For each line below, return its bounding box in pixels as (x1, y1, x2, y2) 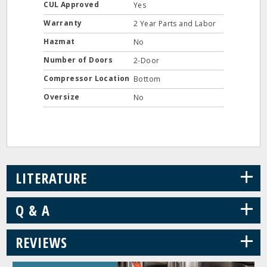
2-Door (133, 55, 160, 66)
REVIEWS (15, 232, 68, 252)
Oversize (44, 92, 82, 102)
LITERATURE (15, 168, 88, 188)
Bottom (133, 74, 161, 84)
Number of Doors (44, 55, 115, 65)
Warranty (44, 18, 84, 28)
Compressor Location (44, 73, 132, 83)
